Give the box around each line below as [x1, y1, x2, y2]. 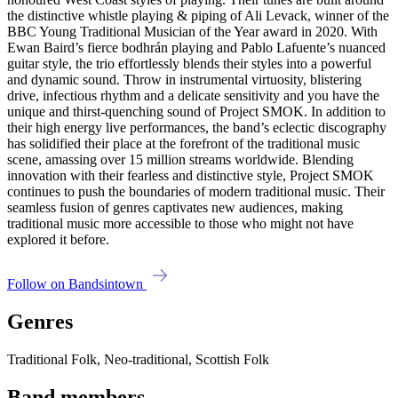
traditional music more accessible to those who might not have [7, 216, 354, 232]
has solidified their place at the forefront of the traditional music [7, 136, 360, 152]
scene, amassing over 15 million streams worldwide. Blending [7, 152, 354, 168]
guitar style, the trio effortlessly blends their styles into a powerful [7, 56, 371, 72]
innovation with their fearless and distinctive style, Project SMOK [7, 168, 374, 184]
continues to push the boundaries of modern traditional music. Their [7, 184, 385, 200]
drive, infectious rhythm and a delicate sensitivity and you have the [7, 88, 379, 104]
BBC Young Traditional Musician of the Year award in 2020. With [7, 24, 378, 40]
